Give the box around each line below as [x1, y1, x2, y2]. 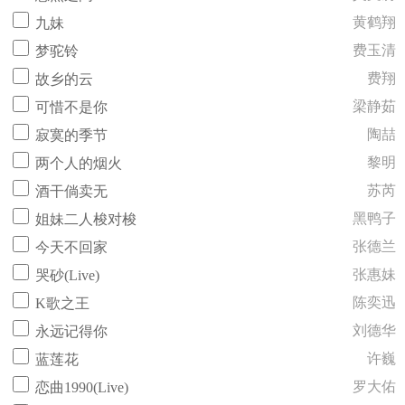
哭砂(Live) [35, 268, 99, 283]
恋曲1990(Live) [35, 380, 128, 395]
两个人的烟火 [35, 155, 122, 171]
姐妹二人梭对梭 [35, 212, 137, 227]
